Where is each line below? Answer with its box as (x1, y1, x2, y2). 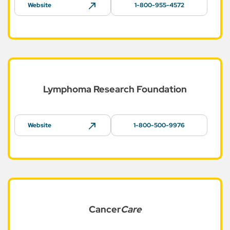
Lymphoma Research (43, 83, 135, 95)
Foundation (135, 83, 187, 95)
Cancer (88, 203, 121, 215)
